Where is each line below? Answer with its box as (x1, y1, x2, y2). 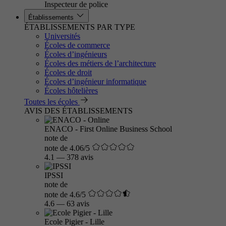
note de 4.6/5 (44, 190, 86, 199)
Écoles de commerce (44, 41, 110, 49)
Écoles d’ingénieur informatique (44, 77, 146, 86)
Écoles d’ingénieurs (44, 50, 107, 59)
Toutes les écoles (24, 97, 78, 106)
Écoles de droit (44, 68, 92, 77)
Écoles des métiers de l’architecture (44, 59, 156, 68)
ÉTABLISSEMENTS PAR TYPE (24, 23, 135, 31)
